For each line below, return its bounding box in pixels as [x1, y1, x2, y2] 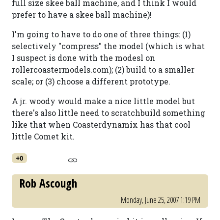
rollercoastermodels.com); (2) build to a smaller [12, 64, 194, 75]
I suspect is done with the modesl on [12, 53, 155, 63]
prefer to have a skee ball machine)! [12, 9, 152, 20]
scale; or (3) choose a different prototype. [12, 76, 170, 86]
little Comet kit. [12, 131, 75, 141]
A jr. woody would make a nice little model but [12, 96, 195, 106]
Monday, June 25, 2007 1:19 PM [121, 194, 200, 205]
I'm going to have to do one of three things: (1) [12, 29, 191, 39]
